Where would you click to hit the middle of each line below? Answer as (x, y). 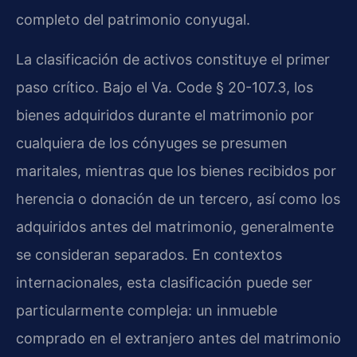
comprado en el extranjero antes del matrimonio (178, 338)
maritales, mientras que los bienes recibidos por (176, 171)
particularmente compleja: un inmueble (147, 310)
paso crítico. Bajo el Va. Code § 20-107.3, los (165, 87)
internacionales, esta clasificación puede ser (164, 282)
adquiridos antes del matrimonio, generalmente (175, 226)
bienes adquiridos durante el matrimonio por (165, 115)
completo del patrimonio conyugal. (133, 20)
